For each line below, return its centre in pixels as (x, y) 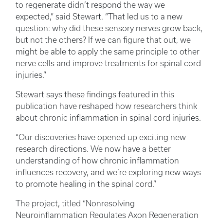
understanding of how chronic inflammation (97, 161)
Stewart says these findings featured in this (95, 95)
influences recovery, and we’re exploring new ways (108, 173)
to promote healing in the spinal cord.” (86, 184)
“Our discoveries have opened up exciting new (101, 137)
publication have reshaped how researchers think (106, 106)
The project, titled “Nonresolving (75, 204)
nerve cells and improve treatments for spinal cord (108, 64)
